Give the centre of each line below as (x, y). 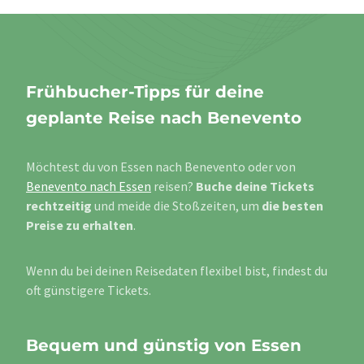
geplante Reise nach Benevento (164, 118)
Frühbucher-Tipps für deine (145, 92)
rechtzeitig (59, 206)
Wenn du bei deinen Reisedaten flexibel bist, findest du (177, 271)
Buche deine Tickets (255, 186)
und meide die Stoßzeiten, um (177, 206)
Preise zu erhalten (80, 225)
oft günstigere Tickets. (89, 290)
